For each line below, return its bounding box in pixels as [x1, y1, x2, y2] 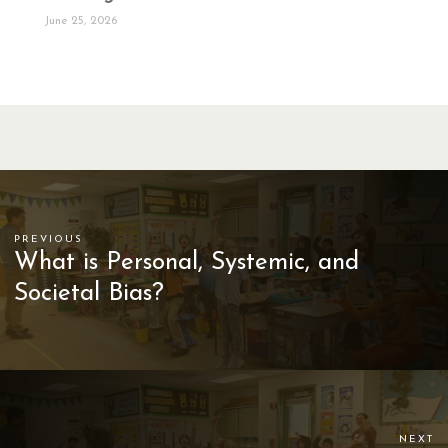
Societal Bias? [14, 281, 165, 306]
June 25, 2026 [44, 14, 117, 27]
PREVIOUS [14, 233, 84, 245]
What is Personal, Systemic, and [14, 250, 360, 275]
